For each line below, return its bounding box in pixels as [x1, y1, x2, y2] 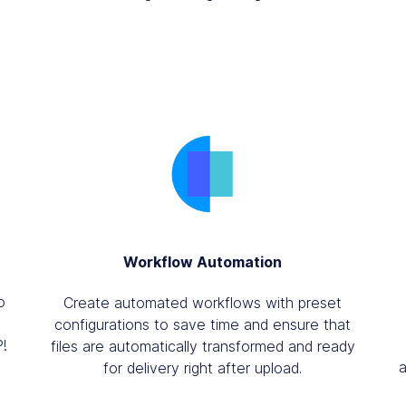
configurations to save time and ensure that [54, 314, 352, 333]
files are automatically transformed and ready [50, 336, 355, 355]
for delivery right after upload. [103, 358, 303, 377]
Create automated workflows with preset [63, 293, 343, 312]
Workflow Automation [123, 252, 283, 271]
